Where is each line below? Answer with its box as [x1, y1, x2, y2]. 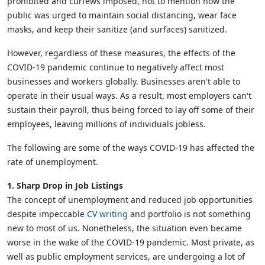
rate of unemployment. [7, 156, 98, 167]
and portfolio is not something [128, 208, 251, 219]
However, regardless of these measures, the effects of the [7, 47, 235, 59]
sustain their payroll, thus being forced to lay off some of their [7, 104, 254, 115]
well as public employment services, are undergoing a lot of [7, 250, 245, 262]
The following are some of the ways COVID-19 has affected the [7, 141, 254, 153]
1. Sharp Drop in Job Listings [7, 179, 123, 191]
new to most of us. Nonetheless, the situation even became [7, 222, 242, 234]
